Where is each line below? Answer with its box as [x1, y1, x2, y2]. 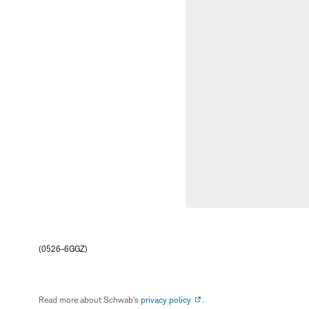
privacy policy [141, 295, 191, 306]
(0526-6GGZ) [38, 243, 88, 255]
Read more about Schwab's [39, 295, 141, 306]
